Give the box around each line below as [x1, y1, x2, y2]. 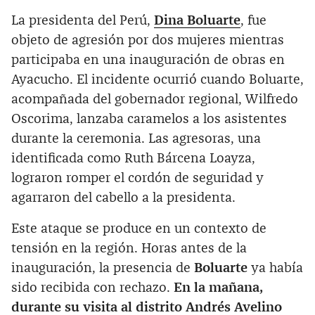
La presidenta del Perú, [11, 14, 154, 28]
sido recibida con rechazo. [11, 281, 174, 295]
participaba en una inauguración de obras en [11, 53, 285, 67]
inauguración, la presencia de [11, 262, 194, 276]
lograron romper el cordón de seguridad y [11, 172, 264, 186]
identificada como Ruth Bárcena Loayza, [11, 152, 255, 166]
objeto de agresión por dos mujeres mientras [11, 34, 284, 48]
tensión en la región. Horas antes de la [11, 242, 247, 256]
